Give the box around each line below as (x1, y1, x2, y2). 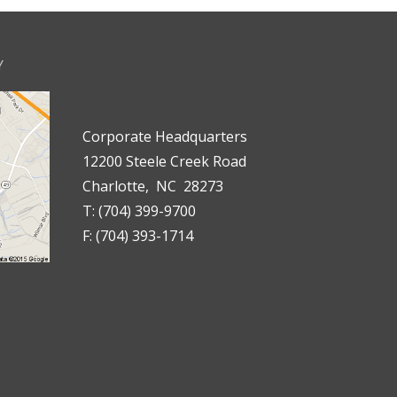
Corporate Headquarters (82, 127, 247, 147)
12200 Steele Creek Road (82, 152, 246, 172)
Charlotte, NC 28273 (82, 176, 223, 197)
